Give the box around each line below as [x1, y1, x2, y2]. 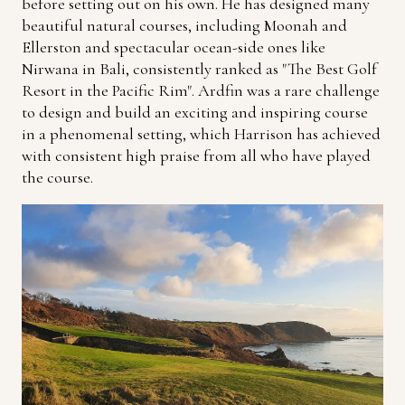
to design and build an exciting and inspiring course [22, 102, 368, 123]
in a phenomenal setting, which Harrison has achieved [22, 124, 381, 145]
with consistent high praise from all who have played [22, 146, 371, 166]
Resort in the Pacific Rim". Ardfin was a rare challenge [22, 80, 380, 101]
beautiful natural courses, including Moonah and [22, 15, 347, 36]
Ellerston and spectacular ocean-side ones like [22, 37, 325, 58]
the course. [22, 167, 93, 188]
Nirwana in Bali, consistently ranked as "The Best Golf [22, 59, 377, 80]
